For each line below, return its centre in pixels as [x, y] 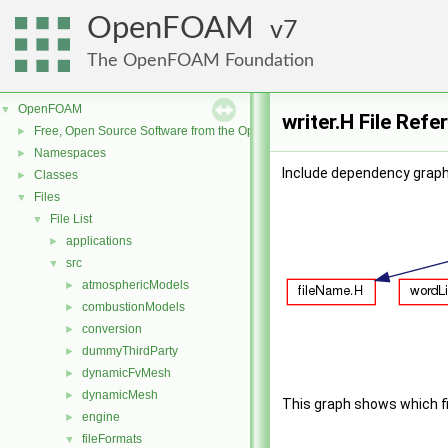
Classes [56, 175]
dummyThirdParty [130, 351]
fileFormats [112, 439]
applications [99, 241]
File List [71, 219]
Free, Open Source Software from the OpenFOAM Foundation [200, 131]
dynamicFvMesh [126, 373]
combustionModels [133, 307]
